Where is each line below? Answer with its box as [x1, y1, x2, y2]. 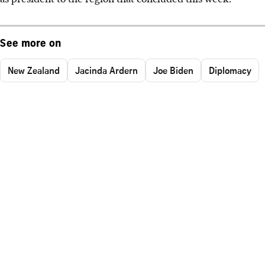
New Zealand [8, 63, 60, 77]
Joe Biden [153, 63, 193, 77]
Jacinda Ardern [75, 63, 138, 77]
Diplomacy [209, 63, 251, 77]
